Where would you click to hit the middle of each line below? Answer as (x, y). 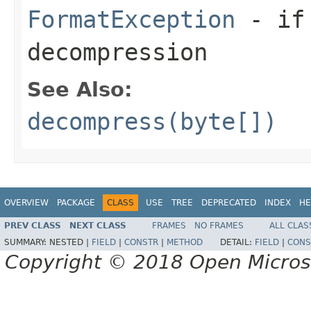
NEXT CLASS (98, 226)
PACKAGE (76, 202)
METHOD (185, 243)
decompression (117, 52)
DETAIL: (237, 243)
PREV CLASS (33, 226)
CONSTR (141, 243)
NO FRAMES (219, 226)
